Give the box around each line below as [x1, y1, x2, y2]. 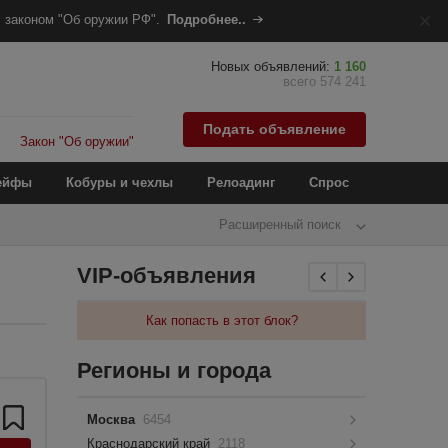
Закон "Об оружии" [20, 134, 135, 149]
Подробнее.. [166, 12, 246, 27]
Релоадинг [207, 175, 275, 190]
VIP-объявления [77, 263, 257, 288]
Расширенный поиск [219, 217, 341, 232]
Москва [87, 412, 140, 427]
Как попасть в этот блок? [145, 313, 298, 328]
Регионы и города [77, 358, 272, 383]
